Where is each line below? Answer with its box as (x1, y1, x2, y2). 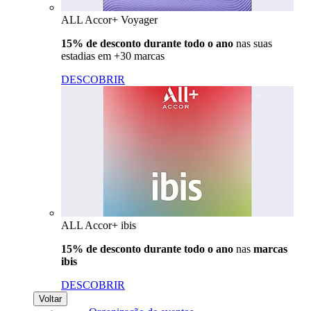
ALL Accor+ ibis (61, 219, 136, 231)
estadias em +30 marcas (61, 49, 165, 62)
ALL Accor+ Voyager (61, 13, 158, 26)
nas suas (233, 37, 272, 49)
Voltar (39, 293, 62, 304)
